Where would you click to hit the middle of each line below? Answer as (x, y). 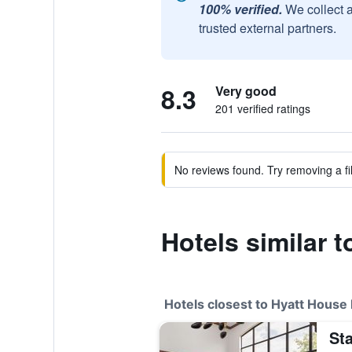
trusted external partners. (267, 28)
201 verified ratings (262, 108)
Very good (246, 91)
